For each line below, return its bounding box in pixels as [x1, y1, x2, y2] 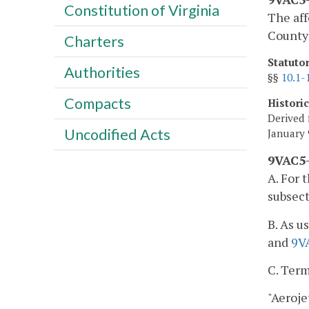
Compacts [63, 94, 131, 112]
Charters [63, 32, 124, 50]
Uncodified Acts [63, 125, 170, 143]
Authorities [63, 63, 140, 81]
